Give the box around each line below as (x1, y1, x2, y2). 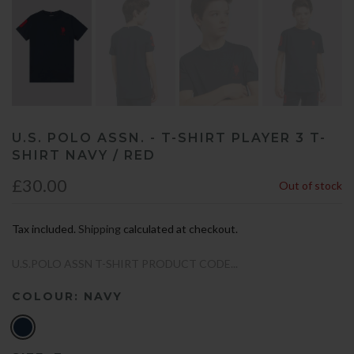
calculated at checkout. (121, 222, 238, 236)
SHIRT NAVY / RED (12, 148, 156, 164)
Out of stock (279, 179, 342, 193)
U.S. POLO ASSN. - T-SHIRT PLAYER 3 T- (12, 130, 326, 146)
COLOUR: (12, 289, 84, 304)
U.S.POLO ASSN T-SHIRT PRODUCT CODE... (12, 257, 238, 271)
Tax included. (12, 222, 78, 236)
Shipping (78, 222, 121, 236)
